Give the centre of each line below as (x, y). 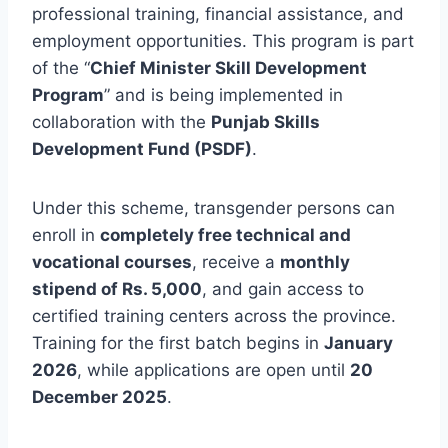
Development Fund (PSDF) (142, 149)
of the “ (61, 68)
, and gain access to (283, 289)
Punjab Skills (265, 122)
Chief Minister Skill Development (228, 68)
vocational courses (112, 262)
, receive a (236, 262)
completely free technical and (225, 235)
